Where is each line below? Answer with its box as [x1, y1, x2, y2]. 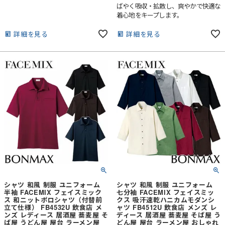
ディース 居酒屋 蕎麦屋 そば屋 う [117, 210, 221, 220]
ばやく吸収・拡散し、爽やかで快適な [117, 1, 221, 11]
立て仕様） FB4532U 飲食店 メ [4, 202, 102, 212]
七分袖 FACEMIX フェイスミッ [117, 187, 214, 197]
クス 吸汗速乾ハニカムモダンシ [117, 195, 215, 205]
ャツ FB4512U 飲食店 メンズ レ [117, 202, 217, 212]
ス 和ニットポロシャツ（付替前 [4, 195, 102, 205]
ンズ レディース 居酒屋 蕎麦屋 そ [4, 210, 108, 220]
